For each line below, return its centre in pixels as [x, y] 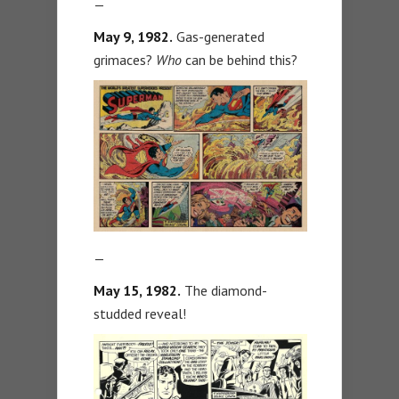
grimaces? [125, 59]
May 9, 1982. [133, 36]
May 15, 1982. [137, 290]
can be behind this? [240, 59]
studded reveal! [140, 313]
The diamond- [224, 290]
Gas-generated [219, 36]
